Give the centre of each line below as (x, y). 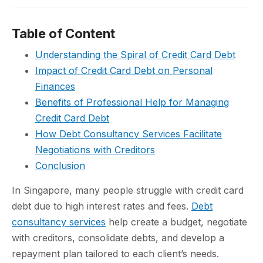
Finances (55, 86)
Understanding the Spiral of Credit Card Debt (135, 54)
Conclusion (60, 165)
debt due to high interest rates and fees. (102, 206)
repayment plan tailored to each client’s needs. (115, 253)
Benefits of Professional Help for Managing (132, 102)
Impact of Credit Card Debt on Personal (124, 70)
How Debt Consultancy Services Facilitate (129, 134)
